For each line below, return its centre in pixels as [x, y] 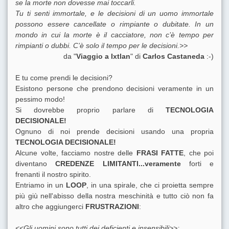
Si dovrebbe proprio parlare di [90, 110]
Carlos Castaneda [174, 56]
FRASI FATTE [160, 153]
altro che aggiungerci [50, 207]
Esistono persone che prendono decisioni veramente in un [114, 89]
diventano [36, 164]
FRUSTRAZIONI [112, 207]
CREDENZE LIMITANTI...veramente [118, 164]
